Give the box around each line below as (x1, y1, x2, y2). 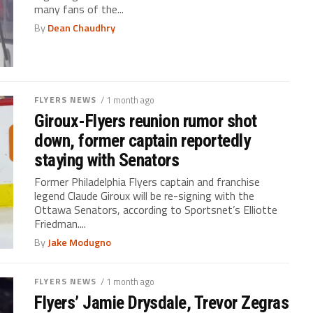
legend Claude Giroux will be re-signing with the (34, 187, 255, 205)
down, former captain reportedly (34, 130, 251, 152)
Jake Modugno (48, 235, 112, 251)
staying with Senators (34, 150, 180, 171)
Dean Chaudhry (48, 20, 116, 36)
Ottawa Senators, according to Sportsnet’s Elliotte (34, 201, 278, 219)
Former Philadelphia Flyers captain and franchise (34, 173, 261, 191)
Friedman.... (34, 215, 87, 233)
